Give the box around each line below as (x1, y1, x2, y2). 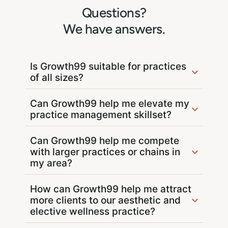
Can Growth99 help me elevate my (30, 98, 189, 110)
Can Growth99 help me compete (30, 135, 179, 147)
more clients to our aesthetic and (30, 194, 181, 207)
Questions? (81, 5, 147, 21)
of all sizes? (30, 72, 83, 84)
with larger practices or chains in (30, 146, 180, 158)
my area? (30, 157, 72, 169)
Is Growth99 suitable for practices (30, 61, 186, 73)
